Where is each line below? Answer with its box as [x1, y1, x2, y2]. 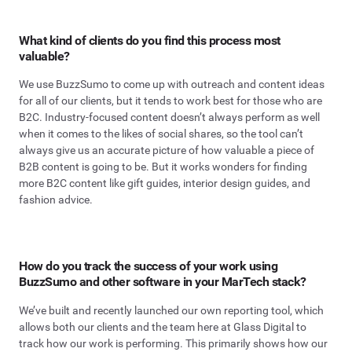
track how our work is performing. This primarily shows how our [19, 336, 328, 350]
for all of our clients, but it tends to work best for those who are [19, 94, 322, 108]
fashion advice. [19, 193, 93, 207]
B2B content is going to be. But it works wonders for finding [19, 160, 307, 174]
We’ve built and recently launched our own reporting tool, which [19, 303, 324, 317]
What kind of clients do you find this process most [19, 32, 280, 48]
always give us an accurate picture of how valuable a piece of [19, 144, 314, 157]
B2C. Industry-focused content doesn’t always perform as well [19, 111, 320, 124]
